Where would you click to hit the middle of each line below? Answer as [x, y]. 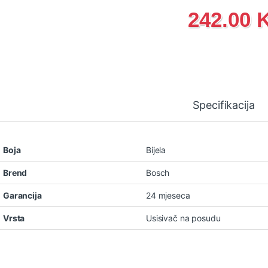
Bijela [156, 150]
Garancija [22, 195]
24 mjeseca [168, 195]
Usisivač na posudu [183, 218]
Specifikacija [224, 105]
